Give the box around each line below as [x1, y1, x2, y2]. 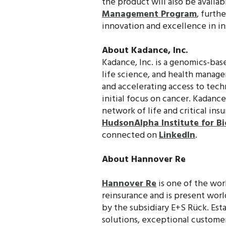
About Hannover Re [102, 152, 186, 167]
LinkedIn [159, 128, 195, 143]
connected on [102, 128, 159, 143]
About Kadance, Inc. [102, 43, 188, 58]
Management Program [102, 7, 197, 22]
